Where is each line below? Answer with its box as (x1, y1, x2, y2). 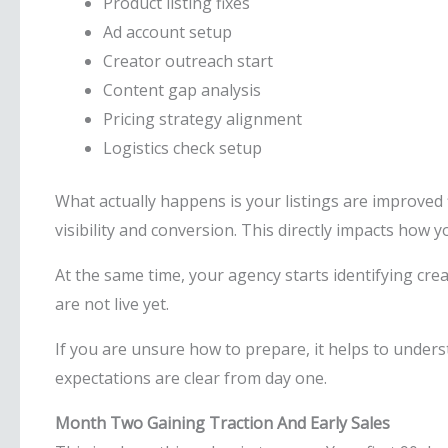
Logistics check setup (103, 137, 262, 159)
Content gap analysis (103, 79, 261, 101)
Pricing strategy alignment (103, 108, 302, 130)
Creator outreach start (103, 50, 273, 72)
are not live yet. (55, 293, 169, 315)
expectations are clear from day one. (55, 367, 327, 389)
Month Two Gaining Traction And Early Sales (55, 412, 390, 434)
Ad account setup (103, 21, 232, 43)
